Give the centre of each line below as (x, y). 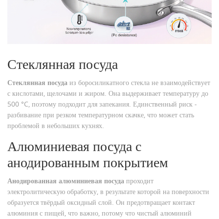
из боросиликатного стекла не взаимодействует (139, 83)
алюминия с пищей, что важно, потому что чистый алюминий (99, 213)
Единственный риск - (164, 104)
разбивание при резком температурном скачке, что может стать (101, 115)
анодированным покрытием (88, 163)
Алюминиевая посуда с (74, 147)
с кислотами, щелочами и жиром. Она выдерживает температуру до (108, 93)
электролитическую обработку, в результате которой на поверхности (108, 192)
